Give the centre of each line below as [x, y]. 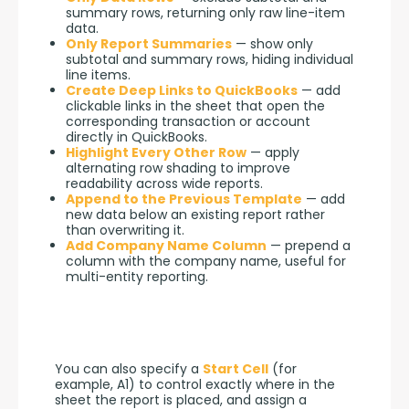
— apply [273, 152]
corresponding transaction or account [188, 121]
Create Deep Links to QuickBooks [182, 90]
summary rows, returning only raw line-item [205, 12]
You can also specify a [129, 369]
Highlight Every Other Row [156, 152]
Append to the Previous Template [184, 199]
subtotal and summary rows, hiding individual [210, 59]
